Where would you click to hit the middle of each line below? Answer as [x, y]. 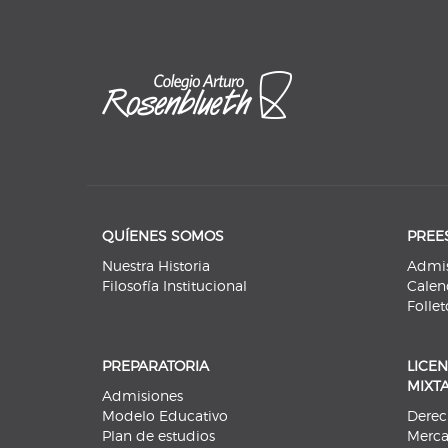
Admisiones [142, 396]
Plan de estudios [158, 436]
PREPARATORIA [155, 366]
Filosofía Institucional [174, 286]
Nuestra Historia [156, 266]
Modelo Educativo [165, 416]
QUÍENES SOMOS [163, 236]
